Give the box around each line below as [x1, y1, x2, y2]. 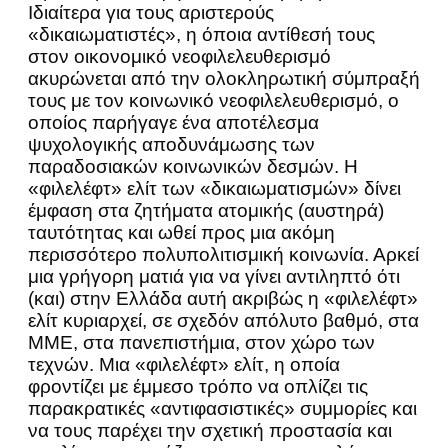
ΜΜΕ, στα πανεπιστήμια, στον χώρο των [28, 332, 375, 353]
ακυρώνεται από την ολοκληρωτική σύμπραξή [28, 68, 420, 89]
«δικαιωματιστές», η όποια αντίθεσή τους [28, 24, 375, 45]
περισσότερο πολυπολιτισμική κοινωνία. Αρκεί [28, 244, 419, 265]
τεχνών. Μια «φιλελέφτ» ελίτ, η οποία [28, 354, 340, 375]
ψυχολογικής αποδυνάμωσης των [28, 134, 315, 155]
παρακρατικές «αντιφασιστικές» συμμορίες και [28, 398, 417, 419]
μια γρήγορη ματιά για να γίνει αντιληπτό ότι [28, 266, 400, 287]
